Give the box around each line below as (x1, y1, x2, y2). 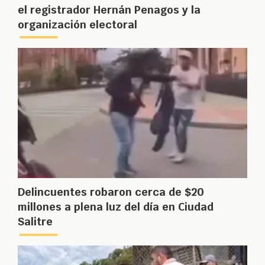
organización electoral (18, 17, 137, 31)
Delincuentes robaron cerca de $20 (18, 185, 204, 199)
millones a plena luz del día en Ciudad (18, 200, 214, 214)
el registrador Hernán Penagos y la (18, 2, 201, 17)
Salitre (18, 215, 53, 229)
